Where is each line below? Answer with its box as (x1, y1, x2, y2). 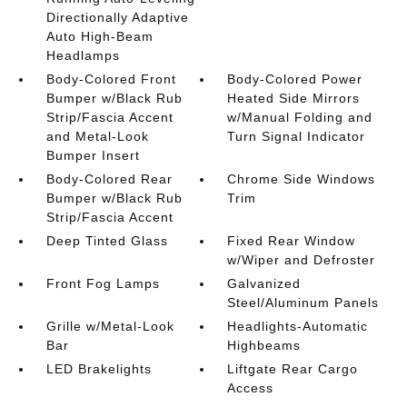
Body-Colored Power (227, 71, 363, 86)
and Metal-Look (45, 128, 149, 144)
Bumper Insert (45, 147, 140, 163)
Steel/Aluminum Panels (227, 294, 380, 310)
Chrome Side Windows (227, 171, 376, 186)
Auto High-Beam (45, 28, 154, 44)
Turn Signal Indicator (227, 128, 366, 144)
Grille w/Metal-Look (45, 318, 174, 333)
